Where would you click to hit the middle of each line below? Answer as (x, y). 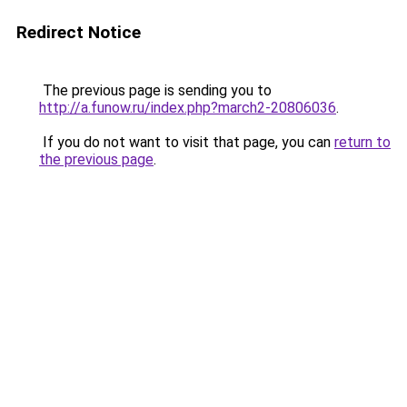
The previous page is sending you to (155, 90)
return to (362, 142)
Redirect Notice (79, 32)
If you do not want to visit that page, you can (187, 142)
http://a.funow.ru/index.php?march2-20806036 (188, 108)
